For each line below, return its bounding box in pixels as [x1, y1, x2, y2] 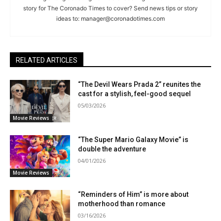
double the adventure [78, 145, 147, 153]
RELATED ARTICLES [16, 56, 77, 64]
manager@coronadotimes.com [81, 14, 165, 22]
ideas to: [56, 14, 81, 22]
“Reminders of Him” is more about [78, 190, 189, 199]
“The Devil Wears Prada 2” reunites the [78, 80, 201, 88]
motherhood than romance [78, 200, 166, 208]
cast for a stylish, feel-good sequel [78, 89, 191, 98]
